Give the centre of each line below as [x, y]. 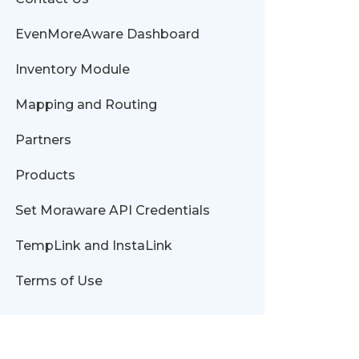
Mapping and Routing [86, 105]
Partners [43, 140]
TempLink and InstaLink [93, 246]
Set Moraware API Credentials [112, 210]
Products [45, 175]
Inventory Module [72, 69]
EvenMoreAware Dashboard [107, 34]
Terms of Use [58, 281]
